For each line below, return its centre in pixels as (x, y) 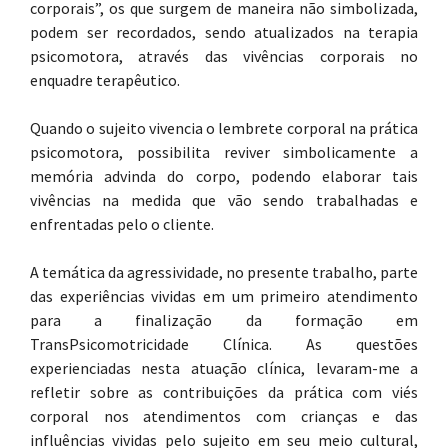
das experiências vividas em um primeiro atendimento (224, 296)
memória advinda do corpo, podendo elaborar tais (224, 176)
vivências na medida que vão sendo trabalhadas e (224, 200)
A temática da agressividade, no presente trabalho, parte (224, 272)
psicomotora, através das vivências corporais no (224, 56)
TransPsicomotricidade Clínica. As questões (224, 344)
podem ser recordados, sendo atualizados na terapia (224, 32)
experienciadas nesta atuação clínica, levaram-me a (224, 368)
